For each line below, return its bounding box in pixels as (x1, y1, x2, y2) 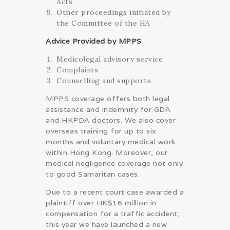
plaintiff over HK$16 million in (46, 198, 157, 207)
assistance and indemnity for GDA (46, 104, 170, 114)
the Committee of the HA (56, 18, 150, 28)
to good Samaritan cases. (46, 169, 140, 179)
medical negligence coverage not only (46, 158, 183, 168)
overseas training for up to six (46, 126, 157, 136)
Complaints (56, 65, 98, 74)
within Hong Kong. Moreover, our (46, 147, 168, 157)
